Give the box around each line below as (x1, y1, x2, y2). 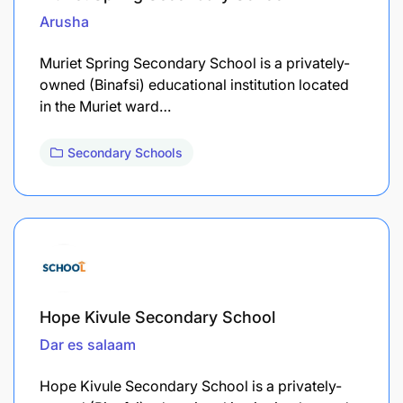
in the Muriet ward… (40, 96, 171, 115)
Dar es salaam (40, 335, 136, 354)
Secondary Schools (67, 144, 183, 160)
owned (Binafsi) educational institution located (40, 75, 349, 94)
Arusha (40, 12, 89, 31)
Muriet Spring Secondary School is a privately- (40, 53, 350, 72)
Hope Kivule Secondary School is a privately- (40, 376, 342, 395)
